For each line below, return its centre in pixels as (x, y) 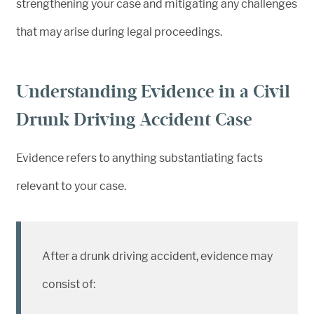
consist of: (69, 285)
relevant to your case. (71, 186)
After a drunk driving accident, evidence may (157, 257)
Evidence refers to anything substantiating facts (139, 158)
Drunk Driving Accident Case (134, 120)
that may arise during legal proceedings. (119, 32)
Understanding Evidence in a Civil (153, 92)
